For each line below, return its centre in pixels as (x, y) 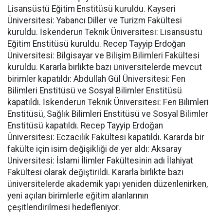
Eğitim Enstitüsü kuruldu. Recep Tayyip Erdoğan (96, 44)
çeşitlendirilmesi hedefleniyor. (64, 207)
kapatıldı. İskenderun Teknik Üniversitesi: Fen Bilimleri (108, 102)
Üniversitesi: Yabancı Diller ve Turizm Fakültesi (95, 20)
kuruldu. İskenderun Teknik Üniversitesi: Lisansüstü (105, 32)
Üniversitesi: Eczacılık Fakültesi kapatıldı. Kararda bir (106, 137)
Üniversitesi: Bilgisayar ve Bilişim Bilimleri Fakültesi (103, 55)
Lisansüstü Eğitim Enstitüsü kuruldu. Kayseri (91, 9)
